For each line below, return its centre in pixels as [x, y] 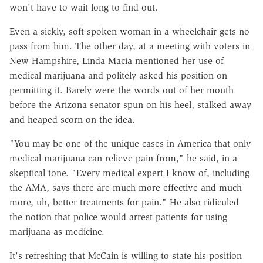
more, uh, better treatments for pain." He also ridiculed [124, 202]
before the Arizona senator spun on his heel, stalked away [130, 104]
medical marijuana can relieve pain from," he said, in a [123, 158]
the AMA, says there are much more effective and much [126, 187]
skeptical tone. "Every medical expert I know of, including [129, 173]
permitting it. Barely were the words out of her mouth [122, 90]
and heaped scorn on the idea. [72, 119]
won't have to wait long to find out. [84, 7]
